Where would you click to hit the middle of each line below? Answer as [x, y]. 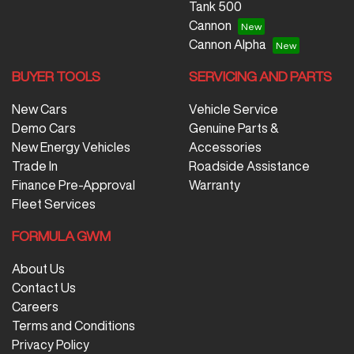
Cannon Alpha [228, 44]
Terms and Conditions [73, 325]
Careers [35, 306]
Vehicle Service [233, 109]
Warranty [215, 185]
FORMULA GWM [61, 235]
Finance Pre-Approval [73, 185]
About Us [38, 268]
